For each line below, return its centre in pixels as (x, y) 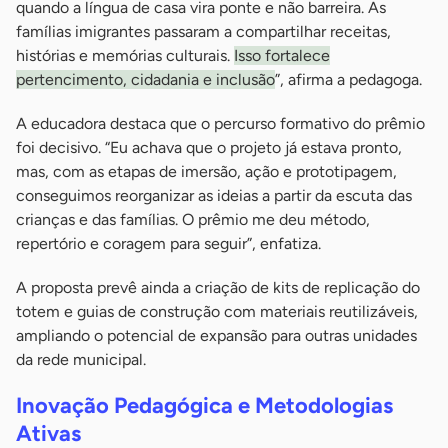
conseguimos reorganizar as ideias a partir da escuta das (214, 195)
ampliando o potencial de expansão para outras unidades (216, 335)
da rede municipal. (81, 359)
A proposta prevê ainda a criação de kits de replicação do (218, 287)
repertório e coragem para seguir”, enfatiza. (168, 243)
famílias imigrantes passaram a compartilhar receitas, (203, 31)
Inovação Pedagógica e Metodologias (204, 405)
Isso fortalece (282, 55)
